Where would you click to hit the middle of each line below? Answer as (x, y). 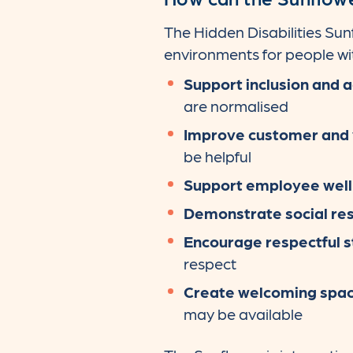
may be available (243, 313)
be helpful (217, 156)
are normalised (236, 105)
